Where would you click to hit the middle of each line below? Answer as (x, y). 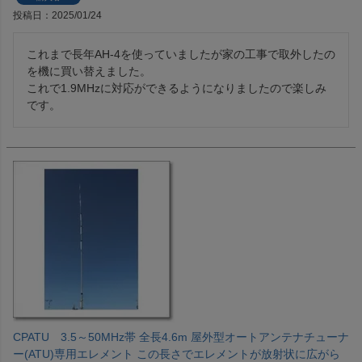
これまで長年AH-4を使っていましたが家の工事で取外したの (181, 55)
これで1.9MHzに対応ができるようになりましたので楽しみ (177, 88)
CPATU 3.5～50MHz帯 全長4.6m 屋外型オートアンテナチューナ (181, 337)
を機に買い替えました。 (89, 72)
